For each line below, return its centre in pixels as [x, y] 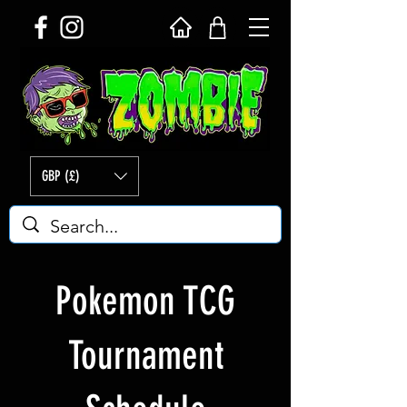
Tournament [145, 356]
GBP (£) [61, 176]
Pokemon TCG [145, 301]
